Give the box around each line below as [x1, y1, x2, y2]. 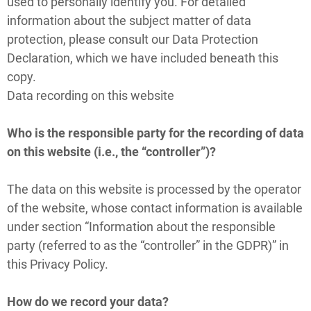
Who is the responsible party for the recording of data [7, 125, 304, 140]
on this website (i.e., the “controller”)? [7, 144, 216, 159]
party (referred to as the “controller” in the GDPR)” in [7, 237, 289, 253]
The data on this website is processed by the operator [7, 181, 301, 196]
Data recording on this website [7, 87, 174, 103]
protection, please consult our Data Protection [7, 31, 258, 47]
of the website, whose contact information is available [7, 200, 303, 215]
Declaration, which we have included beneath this [7, 50, 278, 65]
